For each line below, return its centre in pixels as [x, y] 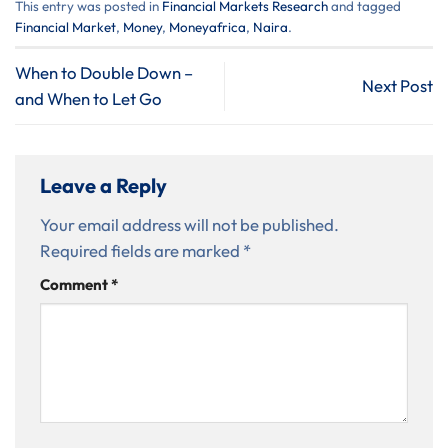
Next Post [397, 86]
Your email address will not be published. [189, 225]
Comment [75, 284]
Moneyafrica [207, 26]
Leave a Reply [105, 186]
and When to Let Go [88, 99]
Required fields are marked [141, 251]
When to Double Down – [104, 73]
